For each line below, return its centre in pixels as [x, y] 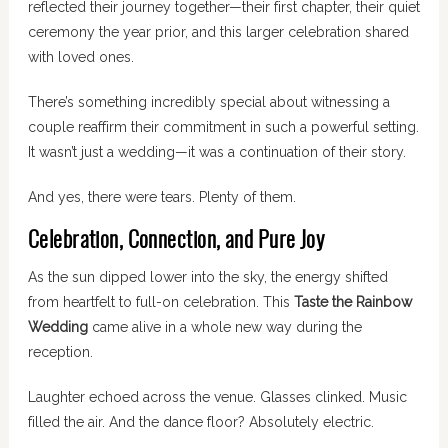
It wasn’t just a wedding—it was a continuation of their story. [216, 151]
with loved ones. [80, 56]
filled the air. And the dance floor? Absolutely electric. [200, 421]
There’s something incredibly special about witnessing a [208, 101]
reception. [60, 351]
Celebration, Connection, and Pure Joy [176, 240]
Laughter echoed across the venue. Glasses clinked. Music [217, 396]
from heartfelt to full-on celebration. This [160, 301]
